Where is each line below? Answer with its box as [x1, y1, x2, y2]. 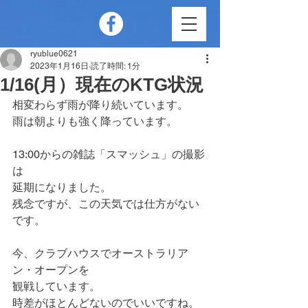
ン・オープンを [12, 263, 89, 276]
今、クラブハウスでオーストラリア [12, 247, 188, 260]
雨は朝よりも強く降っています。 [12, 115, 177, 128]
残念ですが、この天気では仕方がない [12, 197, 199, 210]
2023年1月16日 [30, 61, 89, 71]
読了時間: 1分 [91, 61, 140, 71]
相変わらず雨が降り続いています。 [12, 98, 188, 111]
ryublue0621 [30, 49, 78, 58]
